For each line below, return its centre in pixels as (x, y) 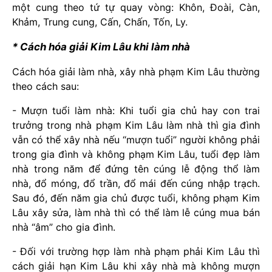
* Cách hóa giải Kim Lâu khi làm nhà (101, 46)
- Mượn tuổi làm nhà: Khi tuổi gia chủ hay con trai (136, 110)
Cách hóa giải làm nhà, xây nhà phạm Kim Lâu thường (136, 71)
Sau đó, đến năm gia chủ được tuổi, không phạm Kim (136, 198)
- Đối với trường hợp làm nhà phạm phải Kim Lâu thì (136, 251)
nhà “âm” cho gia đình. (64, 227)
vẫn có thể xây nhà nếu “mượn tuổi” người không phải (136, 139)
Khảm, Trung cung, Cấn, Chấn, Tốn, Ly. (100, 22)
